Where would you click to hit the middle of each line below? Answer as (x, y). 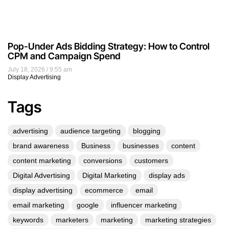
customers (151, 161)
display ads (167, 176)
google (88, 205)
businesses (141, 146)
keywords (28, 220)
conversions (103, 161)
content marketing (42, 161)
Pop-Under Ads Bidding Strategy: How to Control (109, 47)
